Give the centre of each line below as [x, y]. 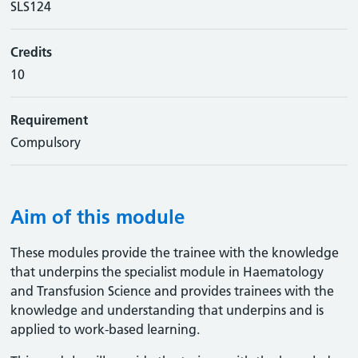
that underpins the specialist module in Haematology [167, 272]
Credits [32, 52]
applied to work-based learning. [105, 329]
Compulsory [46, 142]
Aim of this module [98, 217]
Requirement [50, 120]
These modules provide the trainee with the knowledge [175, 253]
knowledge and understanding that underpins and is [167, 310]
